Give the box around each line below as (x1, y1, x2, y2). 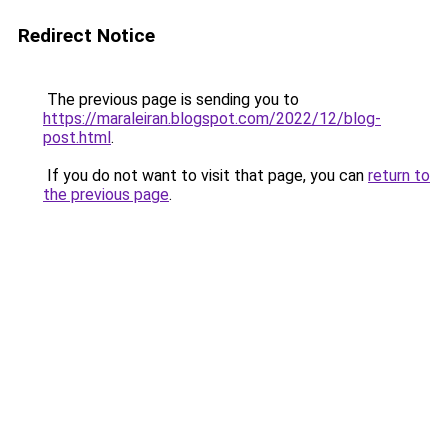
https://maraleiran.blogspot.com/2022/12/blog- (43, 109, 381, 128)
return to (368, 166, 430, 185)
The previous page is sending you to (43, 90, 299, 109)
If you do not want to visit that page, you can (43, 166, 368, 185)
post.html (43, 128, 111, 147)
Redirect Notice (18, 24, 155, 47)
